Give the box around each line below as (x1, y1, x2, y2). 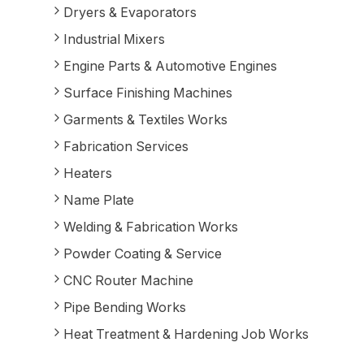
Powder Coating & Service (63, 245, 222, 262)
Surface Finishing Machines (63, 84, 232, 101)
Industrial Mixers (63, 31, 165, 47)
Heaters (63, 165, 112, 181)
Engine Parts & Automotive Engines (63, 58, 277, 74)
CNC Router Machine (63, 272, 193, 288)
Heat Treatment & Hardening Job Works (63, 326, 309, 342)
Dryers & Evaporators (63, 4, 197, 20)
